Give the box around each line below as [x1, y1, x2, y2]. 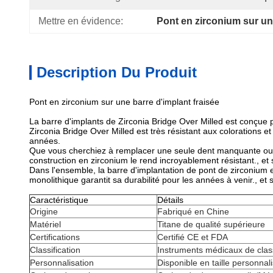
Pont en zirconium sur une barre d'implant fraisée [29, 97, 219, 107]
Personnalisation [30, 258, 94, 268]
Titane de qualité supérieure [157, 219, 265, 229]
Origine [30, 207, 58, 216]
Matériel [30, 219, 61, 229]
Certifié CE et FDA [157, 232, 228, 242]
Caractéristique [30, 195, 88, 205]
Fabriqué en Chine [157, 207, 229, 216]
